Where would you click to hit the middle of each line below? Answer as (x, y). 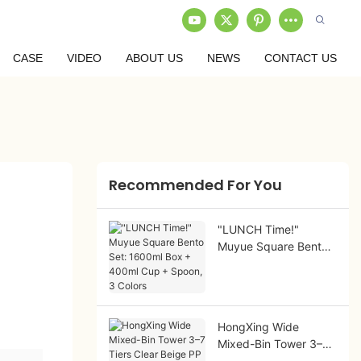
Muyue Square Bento (272, 246)
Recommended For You (195, 185)
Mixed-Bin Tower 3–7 (273, 343)
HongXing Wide (258, 326)
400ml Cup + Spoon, (272, 280)
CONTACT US (301, 58)
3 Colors (239, 297)
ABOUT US (154, 58)
